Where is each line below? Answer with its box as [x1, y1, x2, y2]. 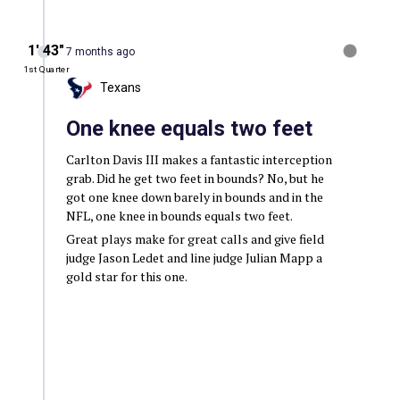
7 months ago [65, 45, 135, 58]
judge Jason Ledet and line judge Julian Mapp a [65, 248, 322, 266]
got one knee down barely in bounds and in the [65, 187, 323, 205]
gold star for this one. [65, 267, 187, 285]
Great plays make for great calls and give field [65, 229, 324, 247]
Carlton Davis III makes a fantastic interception [65, 150, 332, 168]
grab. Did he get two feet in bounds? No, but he [65, 169, 324, 187]
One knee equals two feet [65, 115, 312, 141]
